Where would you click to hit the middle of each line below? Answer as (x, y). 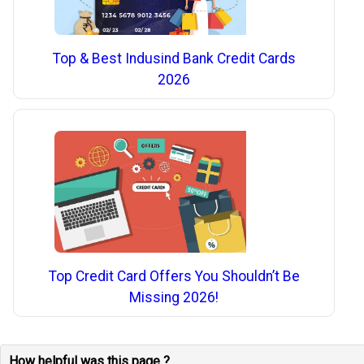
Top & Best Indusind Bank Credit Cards (174, 59)
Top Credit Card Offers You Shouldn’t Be (174, 277)
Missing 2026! (174, 298)
